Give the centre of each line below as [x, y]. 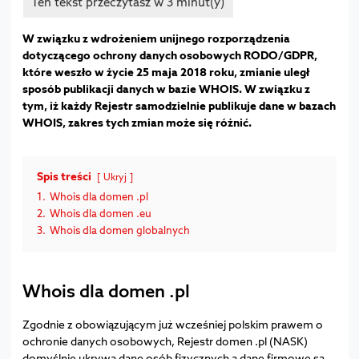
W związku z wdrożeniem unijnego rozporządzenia [156, 38]
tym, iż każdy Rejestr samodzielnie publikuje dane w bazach [179, 105]
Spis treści [64, 175]
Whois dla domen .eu [100, 213]
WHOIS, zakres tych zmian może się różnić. [137, 122]
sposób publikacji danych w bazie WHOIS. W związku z [166, 88]
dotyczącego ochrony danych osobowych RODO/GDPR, [169, 54]
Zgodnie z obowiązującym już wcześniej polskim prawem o [172, 324]
